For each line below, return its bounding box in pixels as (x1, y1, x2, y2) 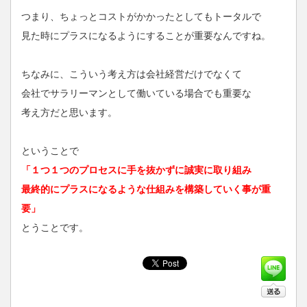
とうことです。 (21, 221, 88, 233)
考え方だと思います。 (21, 106, 117, 118)
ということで (21, 145, 79, 156)
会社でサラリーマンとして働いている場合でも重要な (21, 87, 251, 99)
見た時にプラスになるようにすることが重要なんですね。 (21, 29, 271, 41)
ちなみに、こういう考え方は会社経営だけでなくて (21, 68, 242, 79)
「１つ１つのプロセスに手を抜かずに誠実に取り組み (21, 164, 251, 175)
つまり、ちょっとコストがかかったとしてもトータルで (21, 10, 261, 22)
